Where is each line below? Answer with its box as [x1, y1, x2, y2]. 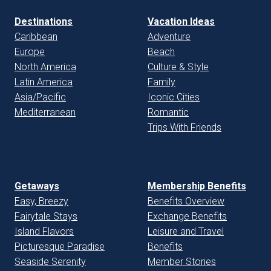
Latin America [15, 76, 73, 88]
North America [15, 60, 76, 73]
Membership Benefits [148, 180, 246, 192]
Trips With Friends [148, 121, 221, 133]
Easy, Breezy [15, 195, 68, 207]
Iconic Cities [148, 91, 200, 103]
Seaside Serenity [15, 255, 86, 267]
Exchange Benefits [148, 210, 227, 222]
